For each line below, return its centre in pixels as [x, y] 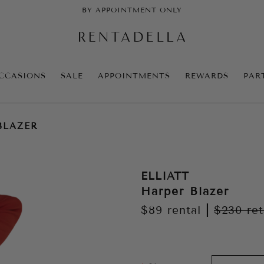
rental [182, 210]
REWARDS [207, 76]
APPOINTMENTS [134, 76]
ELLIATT [165, 176]
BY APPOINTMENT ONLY [132, 10]
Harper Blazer [185, 191]
